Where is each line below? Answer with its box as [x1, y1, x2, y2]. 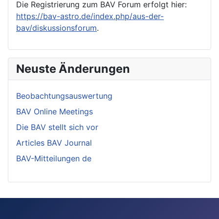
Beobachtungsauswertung [16, 90, 112, 101]
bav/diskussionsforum [16, 22, 97, 33]
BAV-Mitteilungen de [16, 153, 91, 163]
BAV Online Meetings [16, 106, 93, 116]
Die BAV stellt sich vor [16, 122, 98, 132]
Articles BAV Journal [16, 137, 92, 148]
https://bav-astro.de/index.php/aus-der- [16, 11, 164, 21]
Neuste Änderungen [16, 61, 130, 76]
